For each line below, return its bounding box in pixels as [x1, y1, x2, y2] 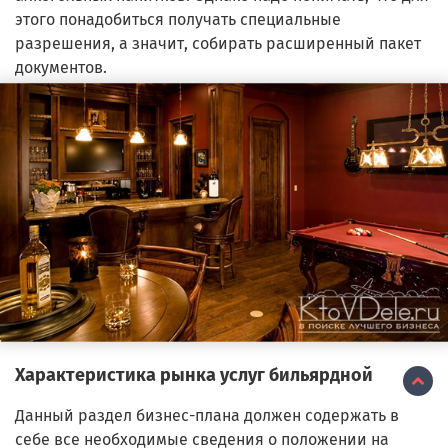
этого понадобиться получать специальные [15, 10, 341, 30]
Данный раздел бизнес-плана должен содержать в [15, 405, 399, 425]
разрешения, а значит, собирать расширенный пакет [15, 34, 421, 54]
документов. [15, 58, 107, 78]
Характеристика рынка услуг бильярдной [15, 363, 373, 386]
